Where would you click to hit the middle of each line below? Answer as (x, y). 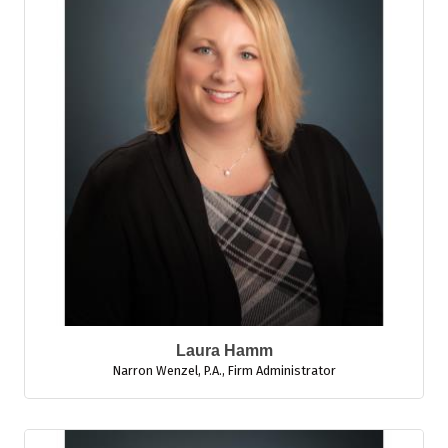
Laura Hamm (224, 350)
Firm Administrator (281, 370)
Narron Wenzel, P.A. (167, 370)
